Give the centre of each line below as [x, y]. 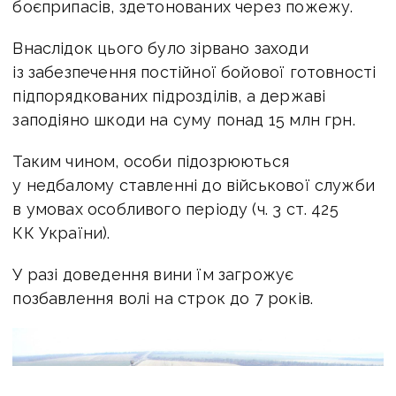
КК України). [61, 232]
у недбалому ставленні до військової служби [194, 185]
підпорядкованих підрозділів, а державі [169, 95]
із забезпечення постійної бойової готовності [194, 72]
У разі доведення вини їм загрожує [153, 274]
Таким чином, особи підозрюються [151, 161]
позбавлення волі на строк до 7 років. [163, 298]
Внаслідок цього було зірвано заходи [160, 48]
